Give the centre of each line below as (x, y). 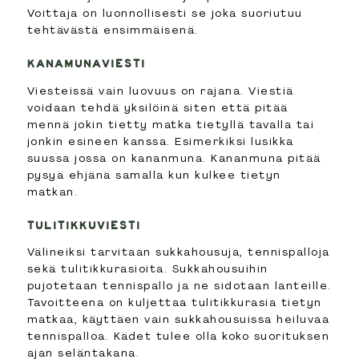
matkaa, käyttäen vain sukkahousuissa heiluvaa (178, 319)
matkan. (52, 191)
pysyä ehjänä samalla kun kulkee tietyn (154, 174)
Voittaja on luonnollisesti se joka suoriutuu (165, 12)
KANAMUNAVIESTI (86, 63)
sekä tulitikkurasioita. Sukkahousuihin (147, 269)
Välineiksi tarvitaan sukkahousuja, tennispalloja (178, 252)
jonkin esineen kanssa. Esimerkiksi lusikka (160, 141)
